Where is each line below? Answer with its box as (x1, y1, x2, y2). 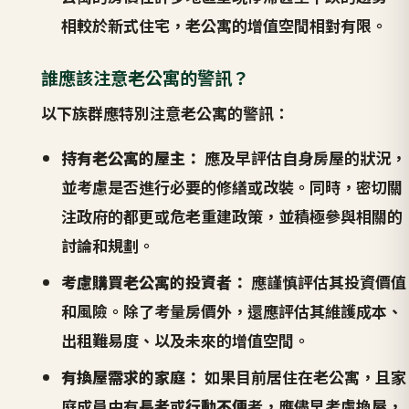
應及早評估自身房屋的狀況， (201, 146, 407, 170)
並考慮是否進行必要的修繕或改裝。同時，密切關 (61, 175, 404, 199)
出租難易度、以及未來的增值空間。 (61, 329, 310, 352)
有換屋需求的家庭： (61, 365, 202, 389)
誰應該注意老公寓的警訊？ (40, 65, 249, 91)
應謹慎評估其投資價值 (247, 270, 407, 294)
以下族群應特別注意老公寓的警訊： (40, 100, 289, 124)
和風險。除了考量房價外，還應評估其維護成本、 (61, 299, 404, 323)
